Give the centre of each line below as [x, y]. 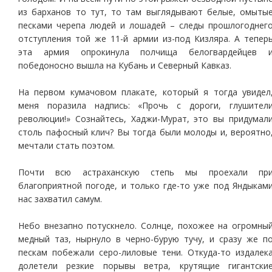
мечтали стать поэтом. [66, 145]
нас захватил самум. [60, 199]
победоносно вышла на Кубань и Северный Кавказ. [125, 65]
